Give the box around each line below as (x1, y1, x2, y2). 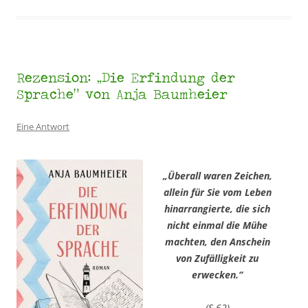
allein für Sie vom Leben (163, 185, 272, 199)
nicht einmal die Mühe (167, 218, 267, 232)
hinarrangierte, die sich (164, 201, 270, 215)
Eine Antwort (16, 120, 69, 133)
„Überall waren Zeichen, (162, 168, 272, 182)
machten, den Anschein (164, 234, 270, 248)
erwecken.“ (192, 267, 243, 281)
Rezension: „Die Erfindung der (16, 67, 235, 86)
